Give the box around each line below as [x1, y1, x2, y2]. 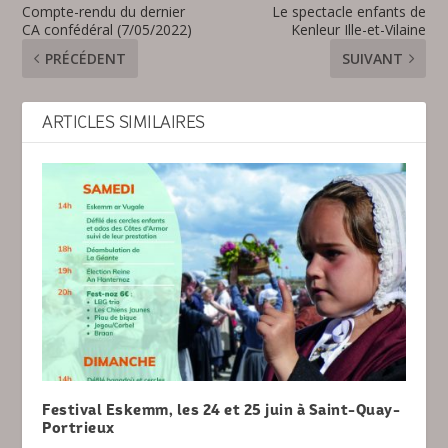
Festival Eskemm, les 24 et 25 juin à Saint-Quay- [42, 400, 401, 418]
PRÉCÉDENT [45, 49, 127, 69]
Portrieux [42, 418, 115, 436]
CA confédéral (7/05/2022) [22, 20, 193, 40]
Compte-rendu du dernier [22, 2, 186, 22]
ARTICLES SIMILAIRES [42, 112, 205, 132]
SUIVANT [341, 49, 403, 69]
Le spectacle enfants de [271, 2, 426, 22]
